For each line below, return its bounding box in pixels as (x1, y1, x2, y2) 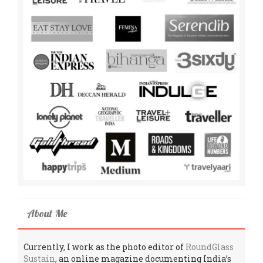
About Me (27, 206, 68, 220)
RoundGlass (186, 241, 234, 252)
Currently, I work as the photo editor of (23, 241, 186, 252)
